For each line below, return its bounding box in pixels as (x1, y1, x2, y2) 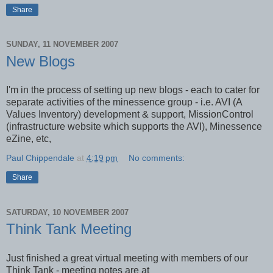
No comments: (129, 153, 185, 163)
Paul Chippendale (6, 153, 74, 163)
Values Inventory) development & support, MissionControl (6, 109, 253, 120)
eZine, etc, (6, 133, 51, 144)
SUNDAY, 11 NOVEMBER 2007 (6, 40, 118, 49)
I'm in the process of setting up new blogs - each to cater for (6, 85, 260, 96)
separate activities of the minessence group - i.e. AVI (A (6, 97, 242, 108)
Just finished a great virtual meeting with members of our (6, 253, 248, 264)
